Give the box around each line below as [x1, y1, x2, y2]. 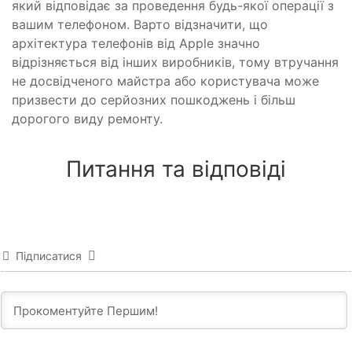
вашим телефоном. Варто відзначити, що [12, 16, 268, 32]
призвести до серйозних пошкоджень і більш [12, 91, 295, 108]
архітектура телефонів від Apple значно [12, 35, 260, 51]
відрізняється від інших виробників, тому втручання [12, 53, 339, 70]
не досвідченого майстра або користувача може [12, 72, 319, 89]
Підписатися [16, 248, 82, 262]
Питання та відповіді [66, 155, 286, 182]
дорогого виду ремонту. [12, 110, 163, 126]
